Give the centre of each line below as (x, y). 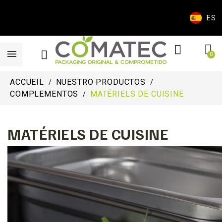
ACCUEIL (27, 82)
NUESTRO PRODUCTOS (101, 82)
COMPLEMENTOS (44, 94)
